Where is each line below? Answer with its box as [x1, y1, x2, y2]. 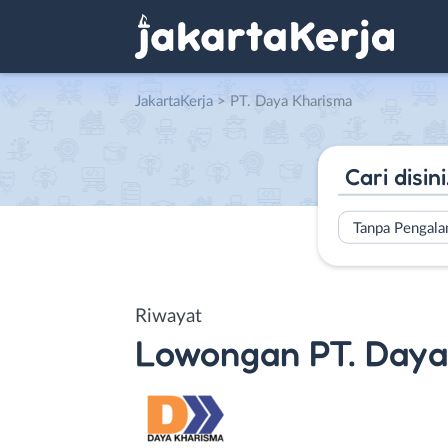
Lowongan [135, 330, 300, 374]
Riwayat [135, 306, 202, 326]
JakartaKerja [135, 94, 213, 109]
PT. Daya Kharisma [230, 94, 352, 109]
